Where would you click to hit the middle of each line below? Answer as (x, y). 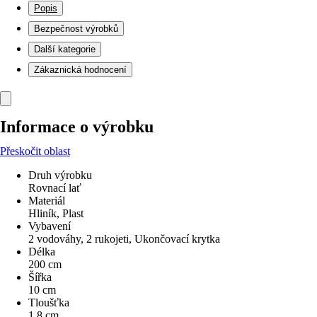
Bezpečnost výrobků (76, 29)
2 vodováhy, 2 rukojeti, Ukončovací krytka (124, 239)
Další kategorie (65, 49)
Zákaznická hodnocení (80, 70)
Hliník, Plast (56, 213)
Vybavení (50, 226)
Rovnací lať (55, 188)
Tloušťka (49, 302)
